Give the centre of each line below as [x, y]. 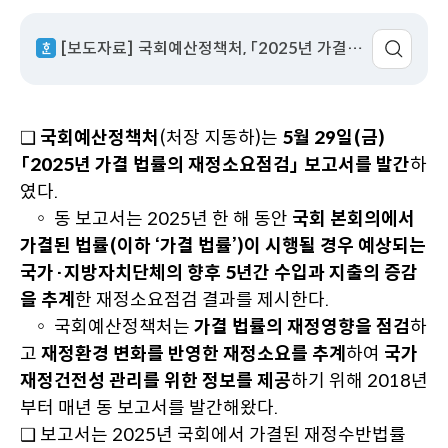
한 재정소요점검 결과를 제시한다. [202, 300]
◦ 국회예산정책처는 [107, 327]
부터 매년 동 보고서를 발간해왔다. [149, 408]
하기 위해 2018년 [359, 381]
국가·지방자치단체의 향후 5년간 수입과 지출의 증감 [219, 273]
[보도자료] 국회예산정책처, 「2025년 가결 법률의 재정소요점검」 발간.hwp [355, 48]
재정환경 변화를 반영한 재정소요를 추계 [193, 354]
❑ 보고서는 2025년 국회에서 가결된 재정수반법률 [213, 435]
